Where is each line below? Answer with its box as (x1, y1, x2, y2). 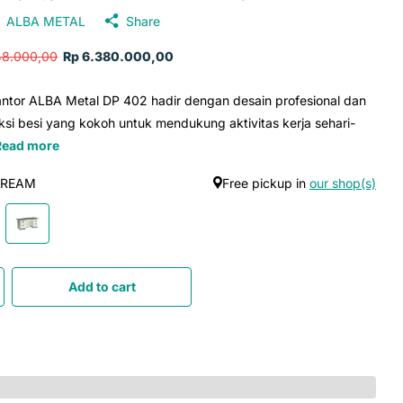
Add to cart (67, 278, 136, 294)
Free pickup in (222, 175, 309, 191)
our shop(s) (309, 175, 376, 191)
